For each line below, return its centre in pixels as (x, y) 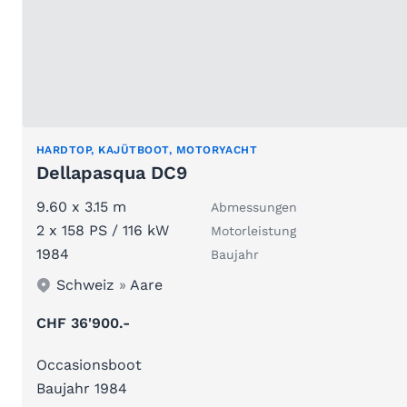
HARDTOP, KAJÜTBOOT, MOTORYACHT (147, 150)
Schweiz (86, 285)
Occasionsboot (89, 365)
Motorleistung (253, 231)
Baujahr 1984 (82, 389)
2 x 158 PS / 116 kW (103, 231)
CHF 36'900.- (83, 323)
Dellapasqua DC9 (112, 173)
